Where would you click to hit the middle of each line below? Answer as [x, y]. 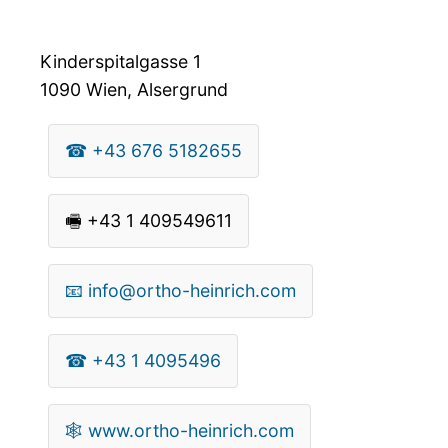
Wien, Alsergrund [154, 89]
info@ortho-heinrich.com [192, 290]
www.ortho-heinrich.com [191, 430]
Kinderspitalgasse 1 [120, 61]
